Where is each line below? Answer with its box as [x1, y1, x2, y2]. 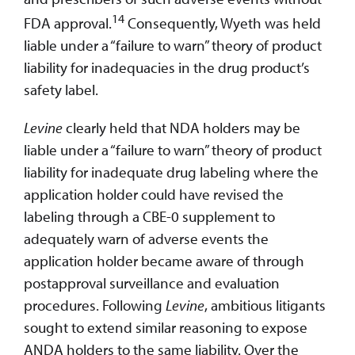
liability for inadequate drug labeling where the [24, 162, 319, 182]
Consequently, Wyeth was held [124, 13, 321, 33]
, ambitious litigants [204, 296, 326, 315]
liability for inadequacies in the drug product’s [24, 58, 310, 78]
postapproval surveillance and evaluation [24, 273, 280, 293]
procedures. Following [24, 296, 166, 315]
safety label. [24, 80, 98, 100]
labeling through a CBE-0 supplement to [24, 207, 275, 227]
